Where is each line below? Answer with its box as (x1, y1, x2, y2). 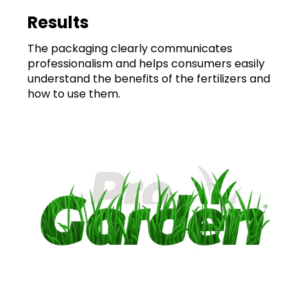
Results (27, 11, 89, 34)
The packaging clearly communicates (27, 41, 232, 56)
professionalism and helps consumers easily (27, 56, 265, 71)
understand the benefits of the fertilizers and (27, 71, 270, 87)
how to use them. (27, 86, 120, 102)
